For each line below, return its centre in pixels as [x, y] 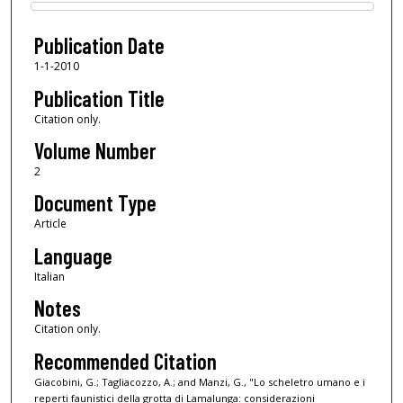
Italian [49, 276]
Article [50, 224]
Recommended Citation [125, 361]
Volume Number [94, 151]
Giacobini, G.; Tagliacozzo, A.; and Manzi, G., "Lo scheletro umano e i [199, 381]
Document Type [95, 203]
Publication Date [99, 46]
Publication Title [99, 98]
